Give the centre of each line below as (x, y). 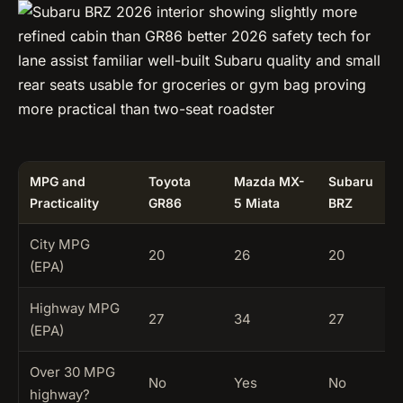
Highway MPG (75, 309)
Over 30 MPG (72, 372)
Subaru (351, 182)
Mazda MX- (269, 182)
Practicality (64, 203)
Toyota (170, 182)
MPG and (58, 182)
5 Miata (257, 203)
